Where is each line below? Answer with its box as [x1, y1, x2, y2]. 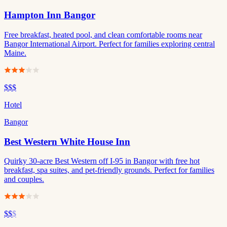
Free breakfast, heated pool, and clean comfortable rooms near [4, 30, 202, 39]
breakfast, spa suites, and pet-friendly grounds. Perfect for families [4, 166, 214, 175]
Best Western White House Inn [4, 136, 130, 147]
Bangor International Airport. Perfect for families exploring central [4, 39, 215, 48]
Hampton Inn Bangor [4, 10, 95, 21]
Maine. [4, 48, 26, 57]
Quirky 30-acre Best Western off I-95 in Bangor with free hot [4, 157, 200, 166]
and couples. [4, 175, 44, 184]
